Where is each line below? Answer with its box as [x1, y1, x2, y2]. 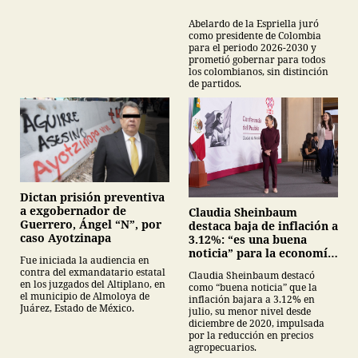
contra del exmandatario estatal [20, 265, 165, 279]
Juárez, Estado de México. [20, 300, 134, 315]
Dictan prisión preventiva [20, 189, 165, 205]
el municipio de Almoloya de [20, 288, 149, 303]
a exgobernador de [20, 202, 126, 218]
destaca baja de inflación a [189, 218, 338, 234]
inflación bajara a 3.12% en [189, 292, 315, 307]
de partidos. [189, 77, 241, 91]
